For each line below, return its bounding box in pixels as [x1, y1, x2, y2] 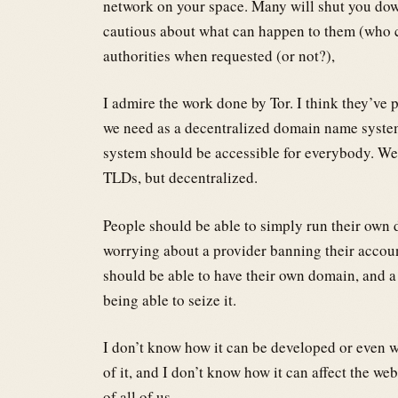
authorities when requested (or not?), [103, 44, 335, 66]
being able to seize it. [103, 289, 236, 310]
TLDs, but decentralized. [103, 167, 258, 188]
